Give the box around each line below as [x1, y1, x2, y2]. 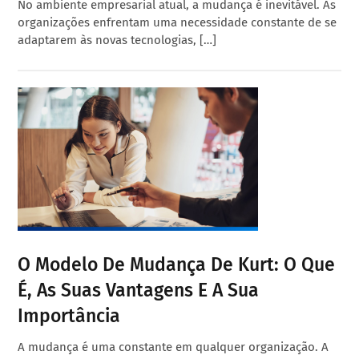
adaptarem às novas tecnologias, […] [18, 33, 217, 48]
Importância [18, 305, 121, 328]
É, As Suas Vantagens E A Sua [18, 279, 260, 302]
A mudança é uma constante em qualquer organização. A [18, 340, 329, 355]
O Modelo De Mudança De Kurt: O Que [18, 253, 336, 276]
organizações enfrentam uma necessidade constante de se [18, 15, 337, 30]
